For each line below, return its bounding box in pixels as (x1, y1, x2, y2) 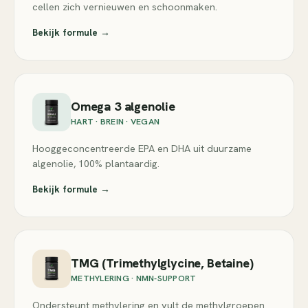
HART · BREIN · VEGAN (71, 115, 159, 127)
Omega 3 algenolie (71, 98, 175, 114)
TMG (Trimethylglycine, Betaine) (71, 254, 254, 271)
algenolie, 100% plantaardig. (32, 157, 159, 170)
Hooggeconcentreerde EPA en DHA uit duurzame (32, 142, 252, 155)
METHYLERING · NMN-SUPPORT (71, 272, 197, 284)
